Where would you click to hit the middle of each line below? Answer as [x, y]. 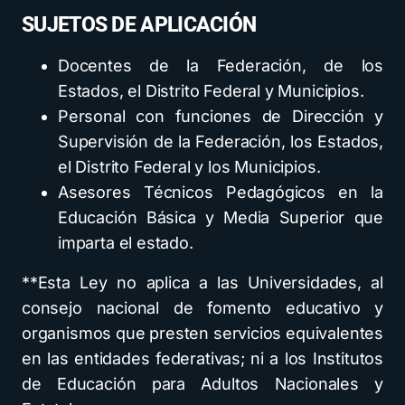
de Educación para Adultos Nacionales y [202, 384]
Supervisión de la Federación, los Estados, [221, 142]
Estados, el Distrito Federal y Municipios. [211, 91]
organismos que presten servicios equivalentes [202, 334]
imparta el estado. [126, 243]
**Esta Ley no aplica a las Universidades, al [202, 283]
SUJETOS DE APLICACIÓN [139, 25]
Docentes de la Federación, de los [221, 66]
